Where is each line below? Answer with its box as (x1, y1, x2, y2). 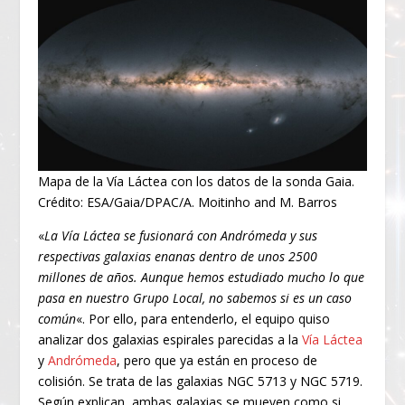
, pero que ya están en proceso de (117, 352, 318, 370)
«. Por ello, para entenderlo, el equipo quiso (76, 310, 331, 328)
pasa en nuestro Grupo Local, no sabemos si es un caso (38, 289, 353, 307)
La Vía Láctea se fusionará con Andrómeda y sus (44, 227, 318, 245)
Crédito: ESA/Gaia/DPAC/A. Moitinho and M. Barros (38, 193, 338, 212)
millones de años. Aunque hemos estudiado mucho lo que (38, 268, 365, 287)
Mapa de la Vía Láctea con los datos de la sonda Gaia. (38, 173, 355, 191)
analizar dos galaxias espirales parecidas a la (38, 331, 303, 349)
